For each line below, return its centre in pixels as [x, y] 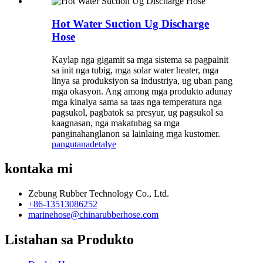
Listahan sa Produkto [69, 240]
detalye [103, 144]
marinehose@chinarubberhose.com [93, 215]
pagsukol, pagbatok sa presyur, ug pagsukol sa [137, 112]
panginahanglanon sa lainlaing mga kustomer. [136, 133]
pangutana [71, 144]
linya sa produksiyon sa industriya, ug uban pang [142, 80]
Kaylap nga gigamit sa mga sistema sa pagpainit [140, 59]
